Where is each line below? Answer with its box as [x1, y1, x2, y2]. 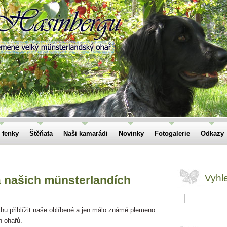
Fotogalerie [155, 130, 190, 137]
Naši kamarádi [63, 130, 108, 137]
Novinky [119, 130, 144, 137]
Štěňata [29, 130, 53, 137]
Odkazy [201, 130, 224, 137]
